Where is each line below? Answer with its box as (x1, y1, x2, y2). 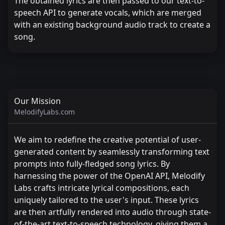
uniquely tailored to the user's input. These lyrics (14, 194, 199, 205)
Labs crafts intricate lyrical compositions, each (14, 182, 189, 193)
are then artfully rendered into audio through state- (14, 206, 211, 217)
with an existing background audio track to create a (14, 19, 210, 30)
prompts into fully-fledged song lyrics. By (14, 158, 170, 169)
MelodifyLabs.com (14, 107, 75, 117)
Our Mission (14, 95, 61, 106)
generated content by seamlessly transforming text (14, 146, 209, 157)
